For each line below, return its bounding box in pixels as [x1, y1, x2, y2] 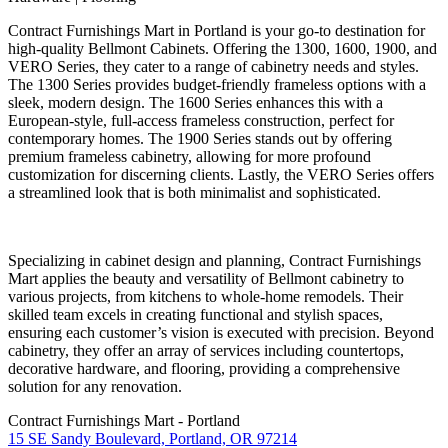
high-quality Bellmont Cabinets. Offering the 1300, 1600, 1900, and [8, 39, 437, 57]
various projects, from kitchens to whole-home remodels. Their [8, 287, 403, 305]
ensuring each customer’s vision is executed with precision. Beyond [8, 323, 434, 341]
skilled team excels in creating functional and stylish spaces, [8, 305, 383, 323]
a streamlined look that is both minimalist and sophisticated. [8, 183, 381, 201]
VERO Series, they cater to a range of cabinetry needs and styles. [8, 57, 419, 75]
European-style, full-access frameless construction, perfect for [8, 111, 394, 129]
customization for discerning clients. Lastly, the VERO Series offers [8, 165, 434, 183]
